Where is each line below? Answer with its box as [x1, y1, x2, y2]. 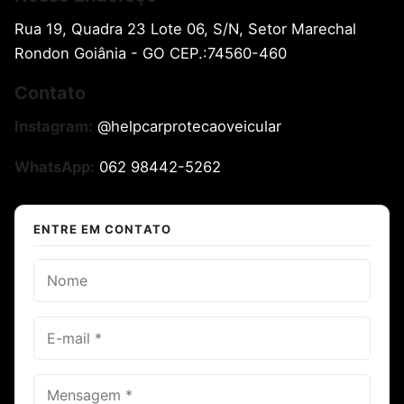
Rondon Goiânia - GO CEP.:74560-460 [14, 44, 287, 62]
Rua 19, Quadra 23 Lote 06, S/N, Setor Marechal [14, 20, 356, 38]
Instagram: [14, 117, 93, 136]
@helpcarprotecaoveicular [93, 117, 281, 136]
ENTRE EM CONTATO [33, 222, 171, 237]
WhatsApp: [14, 158, 95, 177]
